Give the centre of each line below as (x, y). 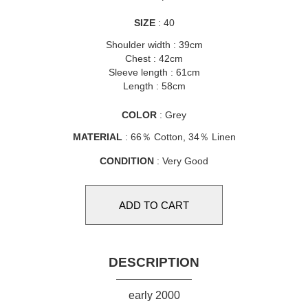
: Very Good (181, 161)
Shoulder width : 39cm (154, 45)
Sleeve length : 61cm (154, 72)
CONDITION (127, 161)
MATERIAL (97, 137)
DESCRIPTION (154, 262)
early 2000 (154, 295)
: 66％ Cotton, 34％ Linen (179, 137)
